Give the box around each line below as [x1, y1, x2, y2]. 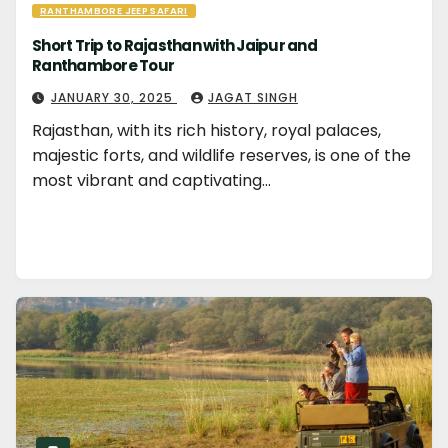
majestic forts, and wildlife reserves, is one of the [32, 144, 411, 167]
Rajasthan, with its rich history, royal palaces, [32, 119, 381, 142]
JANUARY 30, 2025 [51, 89, 177, 106]
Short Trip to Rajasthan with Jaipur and [32, 35, 317, 56]
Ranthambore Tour [32, 55, 174, 76]
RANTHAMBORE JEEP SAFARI [40, 4, 188, 17]
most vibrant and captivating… [32, 169, 271, 192]
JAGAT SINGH [208, 89, 298, 106]
